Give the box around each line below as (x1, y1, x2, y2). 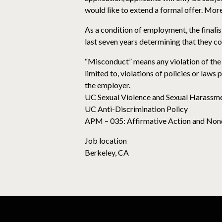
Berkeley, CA (85, 148, 129, 157)
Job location (85, 136, 127, 145)
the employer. (85, 80, 130, 90)
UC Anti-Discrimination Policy (85, 104, 188, 113)
